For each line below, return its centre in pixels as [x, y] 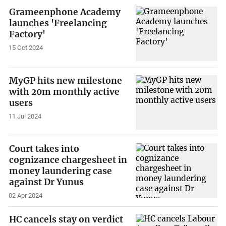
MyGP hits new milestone [66, 80]
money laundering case [61, 171]
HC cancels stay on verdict [66, 219]
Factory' [27, 34]
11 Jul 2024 [25, 116]
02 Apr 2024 [26, 196]
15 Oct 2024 [26, 47]
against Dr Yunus [47, 182]
